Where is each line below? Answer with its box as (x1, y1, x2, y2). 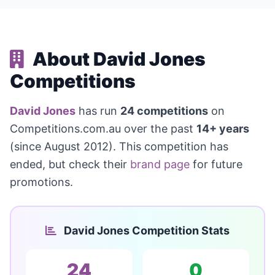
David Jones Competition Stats (61, 224, 230, 237)
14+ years (196, 122, 249, 135)
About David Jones (29, 48, 206, 70)
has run (76, 104, 120, 117)
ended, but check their (10, 158, 130, 171)
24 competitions (120, 104, 208, 117)
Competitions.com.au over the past (10, 122, 196, 135)
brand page (130, 158, 190, 171)
